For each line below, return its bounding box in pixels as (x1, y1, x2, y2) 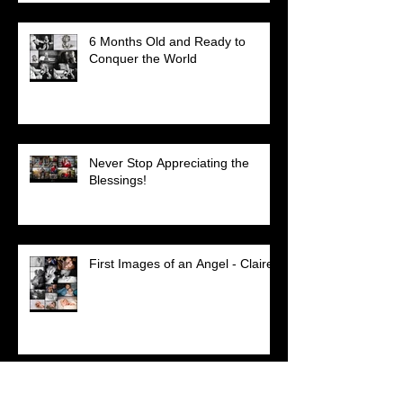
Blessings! (89, 172, 147, 187)
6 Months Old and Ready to (89, 33, 246, 49)
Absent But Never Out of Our (89, 385, 253, 400)
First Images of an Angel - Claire (89, 255, 273, 271)
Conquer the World (89, 50, 197, 66)
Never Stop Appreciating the (89, 155, 249, 170)
